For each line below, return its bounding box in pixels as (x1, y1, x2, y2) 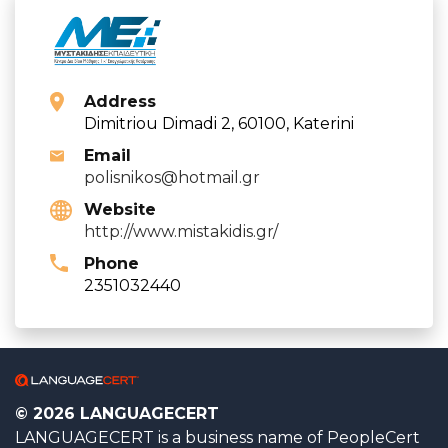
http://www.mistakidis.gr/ (84, 221, 278, 241)
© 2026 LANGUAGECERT (15, 403, 219, 423)
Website (84, 199, 156, 219)
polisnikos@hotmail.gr (84, 167, 260, 187)
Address (84, 91, 156, 111)
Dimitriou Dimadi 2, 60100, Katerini (84, 113, 354, 133)
